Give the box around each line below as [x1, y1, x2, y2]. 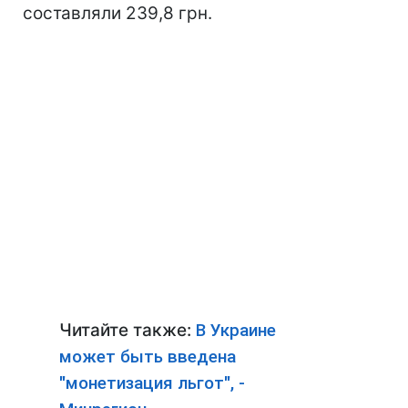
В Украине [196, 320, 276, 341]
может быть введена [59, 346, 236, 367]
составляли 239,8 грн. [23, 3, 212, 24]
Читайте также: [59, 320, 196, 341]
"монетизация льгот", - [59, 372, 245, 393]
